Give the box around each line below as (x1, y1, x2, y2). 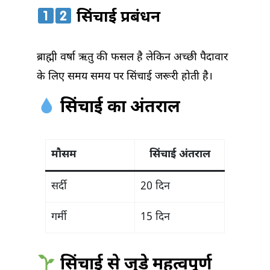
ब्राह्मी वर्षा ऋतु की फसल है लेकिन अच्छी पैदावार (37, 51, 228, 65)
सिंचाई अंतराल (149, 148, 210, 162)
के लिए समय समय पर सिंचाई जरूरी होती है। (37, 70, 213, 84)
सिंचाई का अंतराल (55, 97, 180, 119)
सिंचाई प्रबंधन (72, 8, 161, 29)
